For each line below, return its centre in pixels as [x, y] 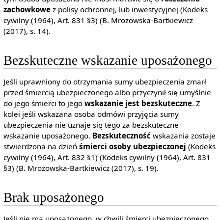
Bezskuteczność [121, 136]
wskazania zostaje [183, 136]
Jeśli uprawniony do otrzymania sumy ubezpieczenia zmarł [105, 82]
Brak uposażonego [54, 198]
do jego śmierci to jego [44, 103]
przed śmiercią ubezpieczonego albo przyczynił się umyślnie [107, 93]
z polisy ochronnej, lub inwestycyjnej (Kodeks [129, 9]
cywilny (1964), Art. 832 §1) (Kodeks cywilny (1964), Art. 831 [107, 157]
